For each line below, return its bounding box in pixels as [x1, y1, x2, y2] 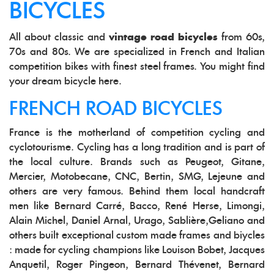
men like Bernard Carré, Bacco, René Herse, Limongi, [9, 201, 265, 212]
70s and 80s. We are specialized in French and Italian [9, 47, 265, 57]
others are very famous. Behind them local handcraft [9, 187, 265, 197]
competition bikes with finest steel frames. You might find [9, 62, 265, 72]
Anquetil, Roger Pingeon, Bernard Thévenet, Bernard [9, 260, 265, 270]
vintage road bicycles [109, 32, 218, 43]
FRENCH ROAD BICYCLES [9, 100, 223, 119]
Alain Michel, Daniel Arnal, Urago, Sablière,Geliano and [9, 216, 265, 226]
